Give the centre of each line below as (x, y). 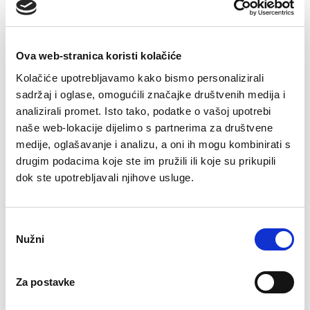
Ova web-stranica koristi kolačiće (99, 56)
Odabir (20, 225)
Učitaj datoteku (58, 222)
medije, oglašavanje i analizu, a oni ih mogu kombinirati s (153, 144)
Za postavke (46, 282)
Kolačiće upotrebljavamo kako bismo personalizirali (140, 77)
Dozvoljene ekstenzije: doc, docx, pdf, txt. (131, 270)
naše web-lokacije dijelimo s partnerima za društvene (144, 127)
